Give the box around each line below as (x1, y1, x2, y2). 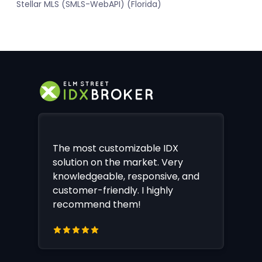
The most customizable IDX (53, 141, 178, 155)
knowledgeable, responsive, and (53, 169, 199, 183)
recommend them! (53, 197, 141, 211)
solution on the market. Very (53, 155, 183, 169)
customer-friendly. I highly (53, 183, 173, 197)
